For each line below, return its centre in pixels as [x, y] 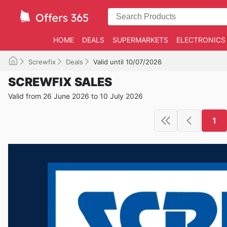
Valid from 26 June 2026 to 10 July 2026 [75, 96]
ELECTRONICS [201, 40]
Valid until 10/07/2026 [127, 62]
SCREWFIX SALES [60, 82]
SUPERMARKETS [140, 40]
